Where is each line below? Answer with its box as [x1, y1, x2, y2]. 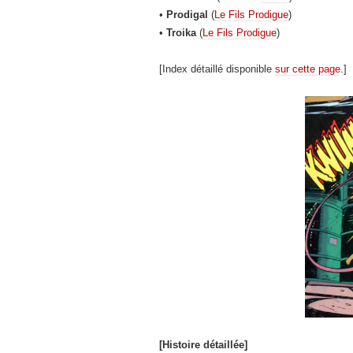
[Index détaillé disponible [159, 62, 275, 75]
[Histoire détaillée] [159, 339, 247, 351]
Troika [166, 26, 196, 39]
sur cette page [275, 62, 340, 75]
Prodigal [163, 8, 208, 20]
